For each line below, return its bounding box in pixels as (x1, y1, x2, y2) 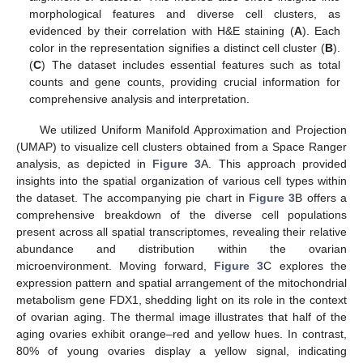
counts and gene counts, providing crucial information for (29, 75, 340, 88)
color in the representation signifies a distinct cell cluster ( (29, 41, 325, 54)
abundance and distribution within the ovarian (16, 242, 347, 256)
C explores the (263, 259, 348, 273)
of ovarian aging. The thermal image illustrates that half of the (16, 310, 347, 324)
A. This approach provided (201, 157, 347, 171)
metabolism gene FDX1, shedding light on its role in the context (16, 293, 347, 307)
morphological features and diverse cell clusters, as (29, 6, 340, 20)
